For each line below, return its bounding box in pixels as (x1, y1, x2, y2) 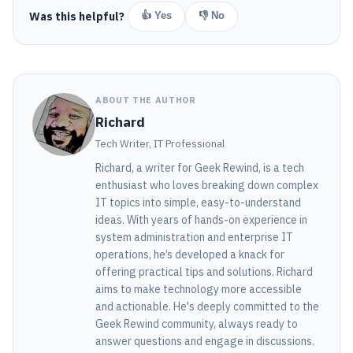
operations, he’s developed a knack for (95, 247, 284, 262)
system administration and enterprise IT (95, 230, 293, 245)
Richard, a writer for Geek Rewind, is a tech (95, 161, 304, 176)
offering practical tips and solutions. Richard (95, 265, 313, 280)
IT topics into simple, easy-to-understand (95, 195, 301, 210)
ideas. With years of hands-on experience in (95, 213, 307, 228)
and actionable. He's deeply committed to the (95, 299, 319, 314)
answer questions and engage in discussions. (95, 334, 314, 349)
